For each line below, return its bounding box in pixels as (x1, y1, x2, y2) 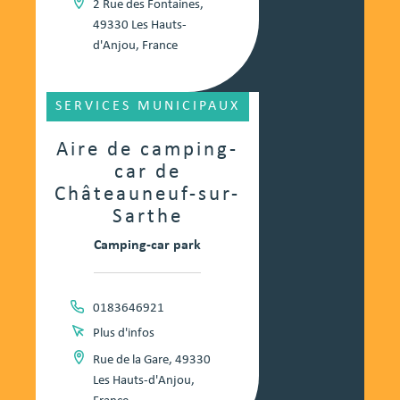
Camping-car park (94, 238, 201, 254)
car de (113, 162, 181, 184)
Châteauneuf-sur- (54, 185, 240, 206)
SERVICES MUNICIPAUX (54, 99, 240, 114)
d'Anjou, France (92, 39, 178, 54)
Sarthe (112, 207, 183, 229)
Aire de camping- (56, 140, 238, 162)
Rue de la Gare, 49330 (92, 354, 211, 368)
